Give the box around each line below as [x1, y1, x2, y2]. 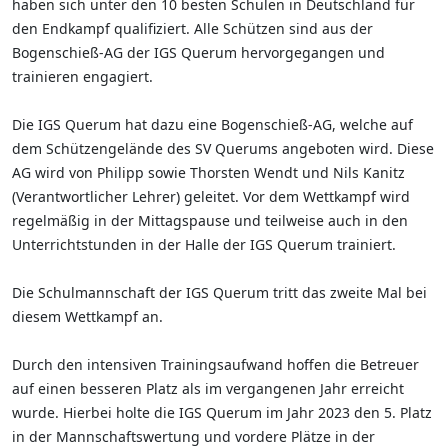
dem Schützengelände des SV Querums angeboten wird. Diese [12, 139, 434, 158]
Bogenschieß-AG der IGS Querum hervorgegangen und [12, 43, 385, 62]
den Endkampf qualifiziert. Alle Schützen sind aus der [12, 19, 373, 38]
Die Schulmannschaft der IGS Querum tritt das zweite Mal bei [12, 283, 427, 302]
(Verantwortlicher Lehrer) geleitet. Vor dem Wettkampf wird [12, 187, 410, 206]
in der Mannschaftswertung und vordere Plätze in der [12, 427, 375, 446]
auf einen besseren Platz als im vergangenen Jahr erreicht [12, 379, 404, 398]
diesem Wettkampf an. [12, 307, 163, 326]
